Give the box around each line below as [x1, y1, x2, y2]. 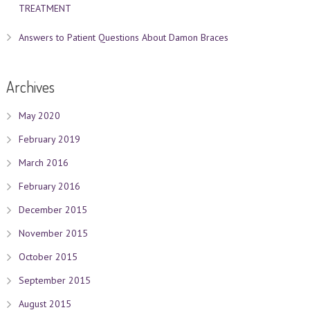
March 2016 [18, 156, 69, 169]
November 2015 [18, 227, 88, 239]
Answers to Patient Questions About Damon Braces [18, 31, 228, 44]
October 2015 [18, 250, 77, 263]
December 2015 [18, 203, 87, 216]
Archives [6, 77, 55, 96]
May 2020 [18, 109, 60, 122]
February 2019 [18, 133, 80, 145]
